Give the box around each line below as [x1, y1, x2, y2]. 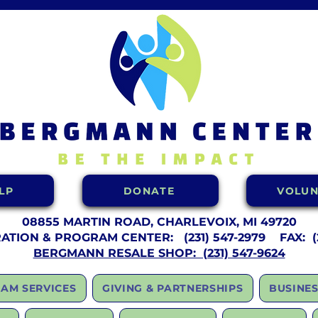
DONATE [123, 184, 175, 197]
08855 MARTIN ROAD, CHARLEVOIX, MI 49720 [21, 215, 297, 229]
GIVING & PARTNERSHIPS [102, 282, 243, 295]
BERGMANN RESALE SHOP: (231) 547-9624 [33, 246, 285, 260]
